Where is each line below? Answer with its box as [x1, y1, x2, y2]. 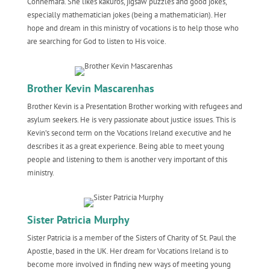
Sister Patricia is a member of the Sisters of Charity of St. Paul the [27, 233, 236, 243]
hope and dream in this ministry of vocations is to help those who [27, 23, 239, 33]
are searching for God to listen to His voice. [27, 36, 166, 46]
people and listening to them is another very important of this [27, 154, 227, 165]
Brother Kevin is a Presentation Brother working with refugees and [27, 101, 242, 111]
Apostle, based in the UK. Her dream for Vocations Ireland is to [27, 246, 228, 256]
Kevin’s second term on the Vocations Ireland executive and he [27, 128, 231, 138]
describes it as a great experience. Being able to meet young [27, 141, 224, 151]
